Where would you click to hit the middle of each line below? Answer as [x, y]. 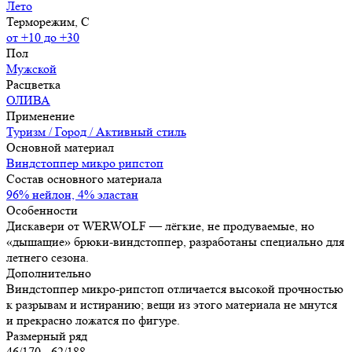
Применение [40, 115]
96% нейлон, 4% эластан [72, 194]
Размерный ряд [47, 335]
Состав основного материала [84, 178]
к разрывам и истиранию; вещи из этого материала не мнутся [172, 304]
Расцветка [33, 84]
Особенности [42, 210]
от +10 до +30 [43, 37]
